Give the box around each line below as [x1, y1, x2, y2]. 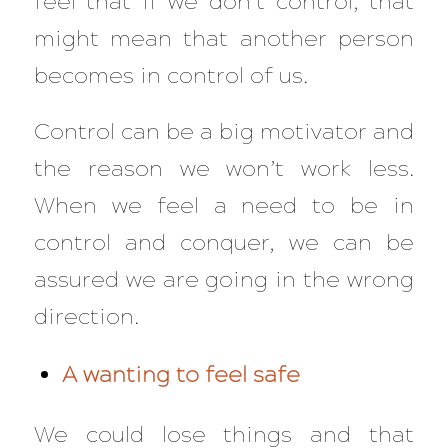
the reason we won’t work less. [33, 154, 415, 182]
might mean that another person [33, 25, 415, 53]
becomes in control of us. [33, 62, 314, 90]
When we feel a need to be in [33, 191, 415, 219]
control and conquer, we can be [33, 228, 415, 256]
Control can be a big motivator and [33, 117, 415, 145]
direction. [33, 302, 139, 330]
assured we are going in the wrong [33, 265, 415, 293]
